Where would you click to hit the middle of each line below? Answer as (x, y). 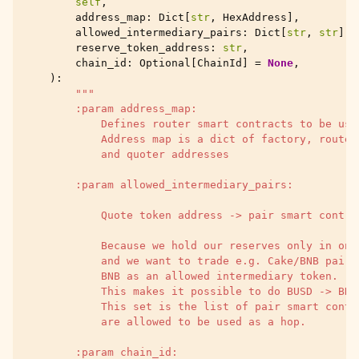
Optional (165, 63)
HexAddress (255, 17)
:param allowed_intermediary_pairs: (159, 185)
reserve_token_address (143, 48)
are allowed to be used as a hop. (165, 322)
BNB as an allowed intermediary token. (181, 276)
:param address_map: (111, 109)
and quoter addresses (127, 154)
